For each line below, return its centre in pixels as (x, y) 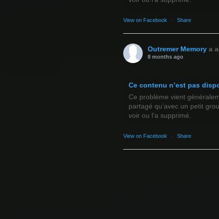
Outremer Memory (177, 49)
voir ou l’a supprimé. (160, 116)
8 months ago (165, 57)
